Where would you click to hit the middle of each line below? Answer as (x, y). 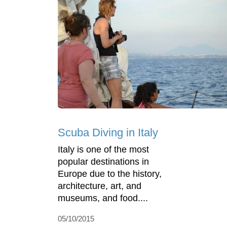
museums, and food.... (103, 198)
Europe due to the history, (110, 174)
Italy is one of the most (103, 150)
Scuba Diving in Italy (108, 133)
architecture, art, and (100, 186)
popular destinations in (103, 162)
